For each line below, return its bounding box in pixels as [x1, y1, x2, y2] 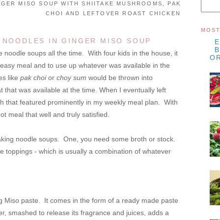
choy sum [56, 74, 86, 82]
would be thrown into [86, 74, 153, 82]
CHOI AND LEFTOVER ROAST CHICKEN [45, 10, 181, 16]
